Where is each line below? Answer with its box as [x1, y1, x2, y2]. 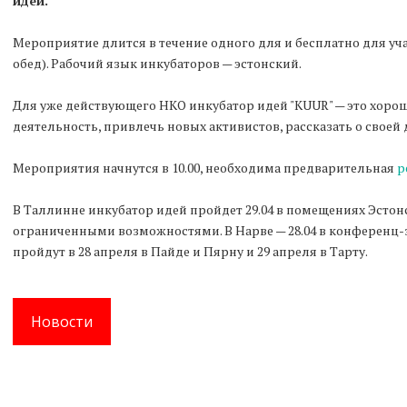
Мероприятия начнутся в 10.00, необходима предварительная [13, 159, 397, 176]
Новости [31, 312, 93, 332]
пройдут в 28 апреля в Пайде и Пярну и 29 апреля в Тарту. [13, 243, 368, 260]
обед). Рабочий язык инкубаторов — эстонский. [13, 55, 302, 72]
